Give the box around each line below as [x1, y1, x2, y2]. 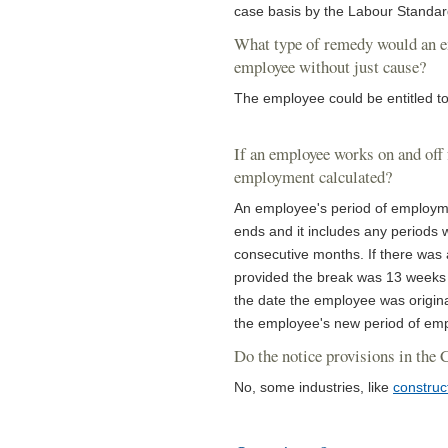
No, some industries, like [234, 379, 393, 396]
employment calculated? [234, 165, 392, 189]
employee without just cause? [234, 55, 426, 79]
